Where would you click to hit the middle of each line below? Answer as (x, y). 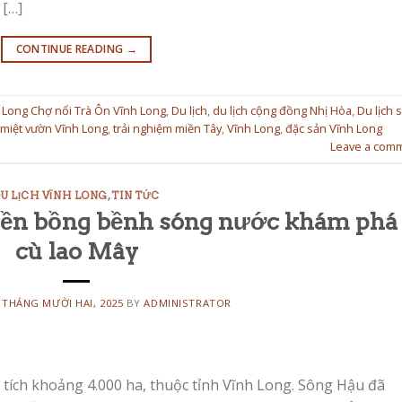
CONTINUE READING (71, 49)
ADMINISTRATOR (188, 302)
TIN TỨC (136, 196)
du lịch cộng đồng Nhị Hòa (282, 111)
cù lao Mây (76, 250)
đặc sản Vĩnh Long (334, 129)
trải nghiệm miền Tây (167, 129)
